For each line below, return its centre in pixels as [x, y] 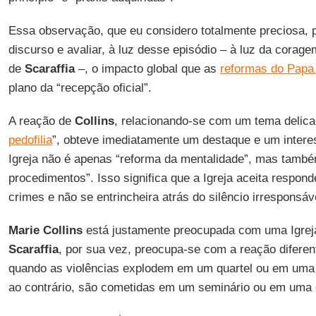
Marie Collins [45, 230]
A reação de [41, 121]
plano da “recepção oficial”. [80, 88]
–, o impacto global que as [147, 69]
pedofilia [30, 140]
